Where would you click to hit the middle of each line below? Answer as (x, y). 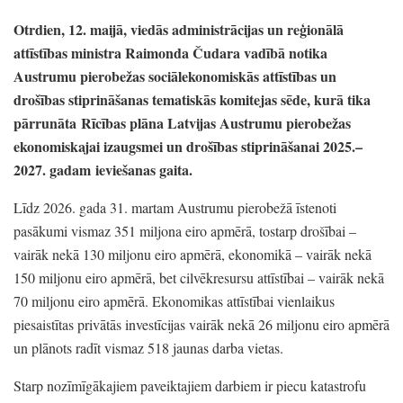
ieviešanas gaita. (142, 169)
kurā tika (340, 99)
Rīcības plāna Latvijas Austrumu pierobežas (216, 122)
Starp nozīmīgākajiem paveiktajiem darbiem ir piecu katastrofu (190, 385)
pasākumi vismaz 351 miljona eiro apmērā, (134, 230)
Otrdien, (39, 29)
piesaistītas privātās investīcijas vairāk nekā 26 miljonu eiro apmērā (201, 324)
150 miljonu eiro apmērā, (85, 277)
